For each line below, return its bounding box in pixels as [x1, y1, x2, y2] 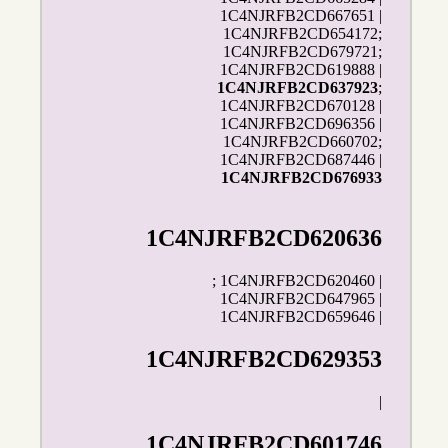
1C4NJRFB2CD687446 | [220, 151, 383, 169]
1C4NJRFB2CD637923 [217, 79, 379, 97]
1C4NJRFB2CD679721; [223, 43, 383, 61]
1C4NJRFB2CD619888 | [220, 61, 383, 79]
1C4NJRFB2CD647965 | [220, 290, 383, 308]
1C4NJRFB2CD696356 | [220, 115, 383, 133]
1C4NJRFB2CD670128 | [220, 97, 383, 115]
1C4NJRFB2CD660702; [223, 133, 383, 151]
